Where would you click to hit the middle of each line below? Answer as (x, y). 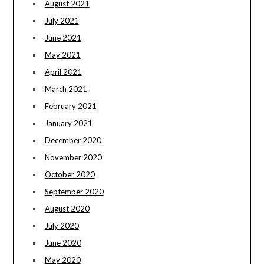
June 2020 (63, 243)
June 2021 (63, 38)
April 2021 (63, 72)
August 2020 (67, 209)
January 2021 (68, 123)
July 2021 (62, 21)
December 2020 (73, 141)
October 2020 (70, 175)
